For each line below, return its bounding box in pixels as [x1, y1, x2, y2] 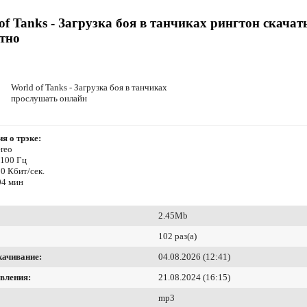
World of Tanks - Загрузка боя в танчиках [11, 82, 167, 93]
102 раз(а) [158, 231, 197, 242]
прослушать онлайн [11, 93, 87, 104]
